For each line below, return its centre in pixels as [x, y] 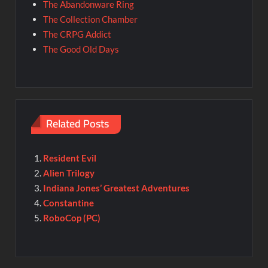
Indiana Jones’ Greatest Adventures [116, 188]
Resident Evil [69, 158]
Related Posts [78, 123]
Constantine [68, 203]
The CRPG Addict [77, 34]
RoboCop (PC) [71, 218]
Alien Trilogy [68, 173]
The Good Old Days [81, 49]
